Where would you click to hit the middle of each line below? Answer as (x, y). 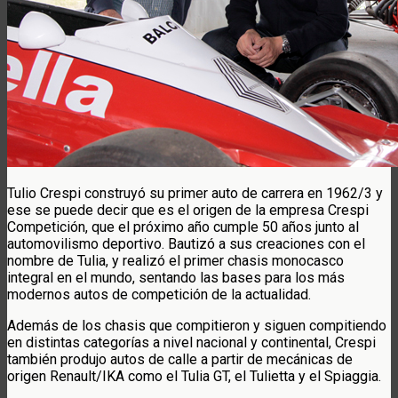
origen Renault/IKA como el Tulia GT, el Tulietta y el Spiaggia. (194, 376)
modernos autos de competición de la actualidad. (159, 294)
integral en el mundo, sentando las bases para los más (176, 277)
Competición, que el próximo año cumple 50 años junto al (183, 227)
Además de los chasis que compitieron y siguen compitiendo (197, 325)
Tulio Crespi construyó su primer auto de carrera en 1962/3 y (195, 193)
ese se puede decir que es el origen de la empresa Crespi (188, 210)
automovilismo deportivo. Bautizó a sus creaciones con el (186, 243)
